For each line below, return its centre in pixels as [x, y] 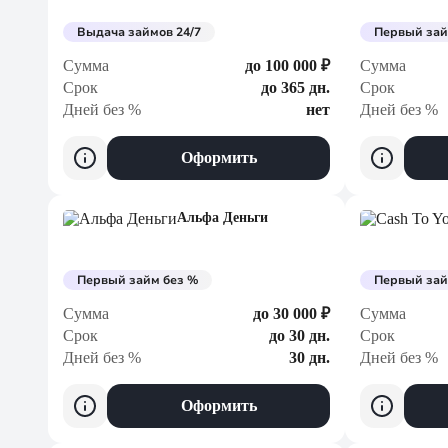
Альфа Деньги [222, 217]
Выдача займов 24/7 [139, 32]
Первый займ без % [137, 280]
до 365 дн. [295, 87]
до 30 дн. [299, 335]
